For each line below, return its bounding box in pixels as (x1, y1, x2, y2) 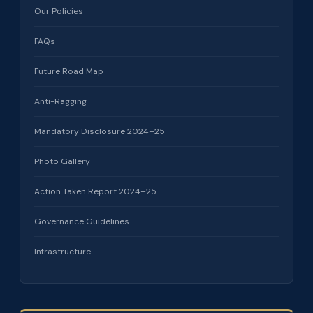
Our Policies (34, 5, 83, 17)
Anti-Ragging (34, 95, 87, 107)
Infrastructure (34, 245, 91, 257)
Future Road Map (34, 65, 103, 77)
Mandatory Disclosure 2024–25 (34, 125, 165, 137)
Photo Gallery (34, 155, 90, 167)
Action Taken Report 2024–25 (34, 185, 156, 197)
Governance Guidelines (34, 215, 129, 227)
